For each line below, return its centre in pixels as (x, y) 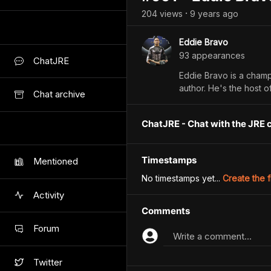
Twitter (48, 262)
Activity (49, 195)
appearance (215, 55)
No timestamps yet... (182, 178)
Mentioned (56, 162)
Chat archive (59, 94)
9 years (205, 13)
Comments (166, 211)
